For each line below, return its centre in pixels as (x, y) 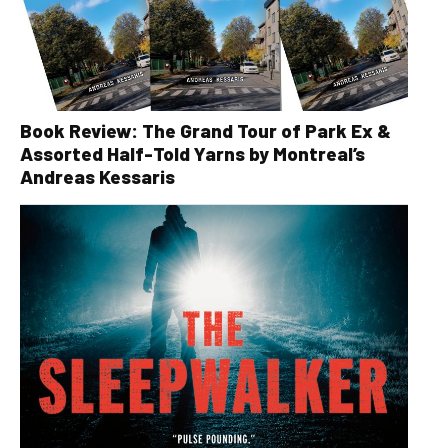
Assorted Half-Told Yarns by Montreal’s (192, 154)
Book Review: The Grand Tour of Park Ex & (205, 131)
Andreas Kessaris (99, 177)
